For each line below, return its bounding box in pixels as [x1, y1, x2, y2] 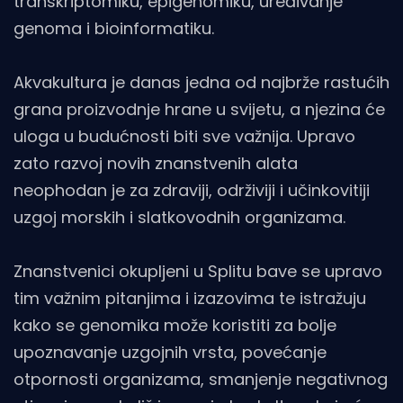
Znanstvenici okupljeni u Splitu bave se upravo [13, 259, 382, 282]
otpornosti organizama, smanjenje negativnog [13, 367, 388, 390]
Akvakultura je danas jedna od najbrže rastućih [13, 70, 390, 94]
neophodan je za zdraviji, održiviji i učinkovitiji [13, 178, 370, 201]
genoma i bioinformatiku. [13, 16, 214, 40]
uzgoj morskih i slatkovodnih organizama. [13, 205, 345, 228]
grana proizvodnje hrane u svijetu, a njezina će [13, 97, 385, 121]
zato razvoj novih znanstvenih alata [13, 151, 298, 175]
